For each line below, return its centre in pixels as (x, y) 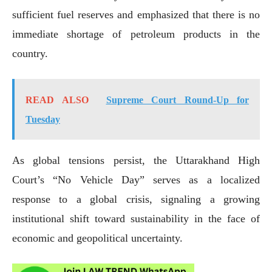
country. (30, 53)
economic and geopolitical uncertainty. (97, 238)
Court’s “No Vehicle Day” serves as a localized (136, 179)
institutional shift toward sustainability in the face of (136, 218)
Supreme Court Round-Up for (177, 100)
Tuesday (43, 119)
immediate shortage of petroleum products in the (136, 34)
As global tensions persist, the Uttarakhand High (136, 160)
